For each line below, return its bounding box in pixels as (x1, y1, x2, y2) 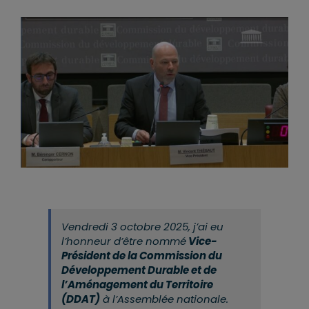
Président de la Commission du (61, 248, 222, 263)
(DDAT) (61, 292, 100, 307)
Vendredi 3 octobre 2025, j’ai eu (61, 219, 223, 235)
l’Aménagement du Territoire (61, 277, 213, 292)
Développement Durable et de (61, 263, 217, 278)
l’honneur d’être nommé (61, 234, 186, 249)
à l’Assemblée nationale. (99, 292, 228, 307)
